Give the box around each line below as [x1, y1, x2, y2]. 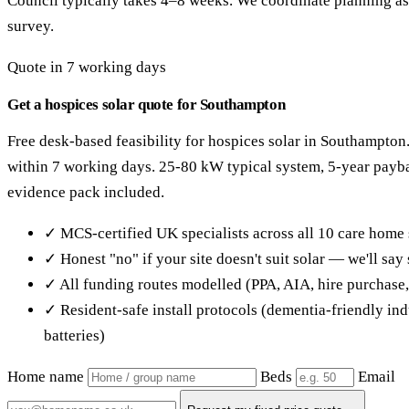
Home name [7, 368, 84, 386]
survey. [7, 17, 54, 36]
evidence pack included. [7, 184, 164, 202]
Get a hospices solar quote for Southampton [7, 96, 286, 114]
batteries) [44, 327, 105, 345]
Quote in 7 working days [7, 58, 166, 77]
